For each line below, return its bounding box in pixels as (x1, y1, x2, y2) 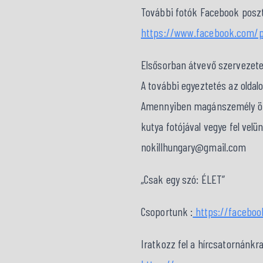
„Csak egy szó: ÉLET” (141, 172, 225, 186)
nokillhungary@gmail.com (141, 140, 247, 154)
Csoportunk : (141, 204, 193, 218)
